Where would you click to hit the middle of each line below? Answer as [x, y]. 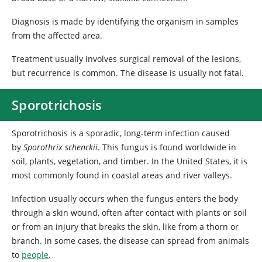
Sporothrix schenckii [61, 147]
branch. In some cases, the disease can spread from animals [130, 241]
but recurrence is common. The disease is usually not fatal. [128, 73]
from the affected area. [57, 35]
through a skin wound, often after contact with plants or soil [129, 213]
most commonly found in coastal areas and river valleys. [122, 175]
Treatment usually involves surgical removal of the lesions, [126, 59]
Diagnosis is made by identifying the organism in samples [125, 21]
